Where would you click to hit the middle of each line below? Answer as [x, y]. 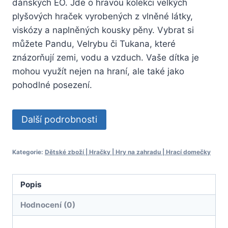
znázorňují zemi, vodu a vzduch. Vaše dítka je [106, 57]
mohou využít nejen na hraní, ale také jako [98, 71]
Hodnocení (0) [48, 205]
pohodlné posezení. [52, 85]
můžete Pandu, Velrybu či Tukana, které [94, 44]
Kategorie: [28, 152]
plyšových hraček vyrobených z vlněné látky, [103, 16]
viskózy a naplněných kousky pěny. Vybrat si [103, 30]
